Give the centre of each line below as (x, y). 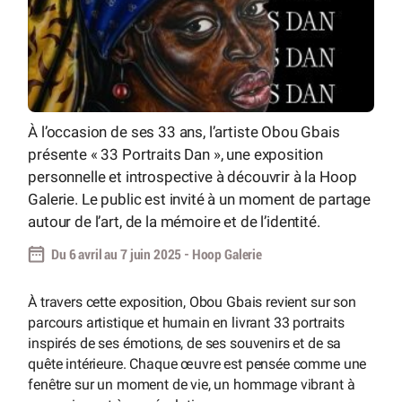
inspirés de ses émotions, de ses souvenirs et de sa (185, 344)
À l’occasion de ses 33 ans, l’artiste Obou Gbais (184, 131)
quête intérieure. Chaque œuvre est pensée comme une (197, 364)
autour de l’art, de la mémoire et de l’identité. (174, 221)
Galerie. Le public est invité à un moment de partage (200, 199)
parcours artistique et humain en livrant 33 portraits (186, 323)
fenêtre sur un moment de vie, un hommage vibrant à (192, 385)
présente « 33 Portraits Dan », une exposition (176, 154)
